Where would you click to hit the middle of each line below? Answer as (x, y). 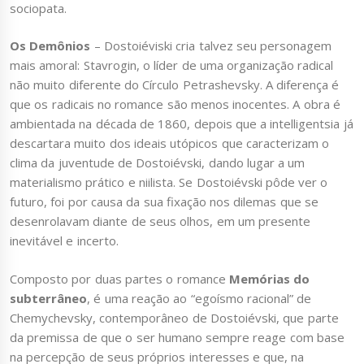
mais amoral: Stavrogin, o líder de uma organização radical (172, 65)
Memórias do (269, 278)
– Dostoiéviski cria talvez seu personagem (211, 46)
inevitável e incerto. (64, 241)
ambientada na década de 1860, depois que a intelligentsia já (182, 124)
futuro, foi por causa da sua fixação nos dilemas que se (164, 202)
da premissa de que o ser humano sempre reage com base (177, 337)
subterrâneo (48, 298)
